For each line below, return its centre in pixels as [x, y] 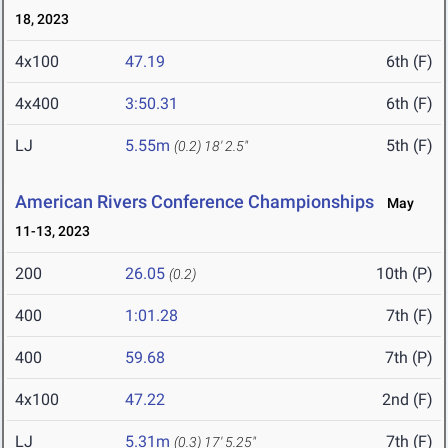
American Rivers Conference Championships [194, 202]
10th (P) [404, 274]
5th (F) [409, 146]
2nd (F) [407, 400]
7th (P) [409, 358]
